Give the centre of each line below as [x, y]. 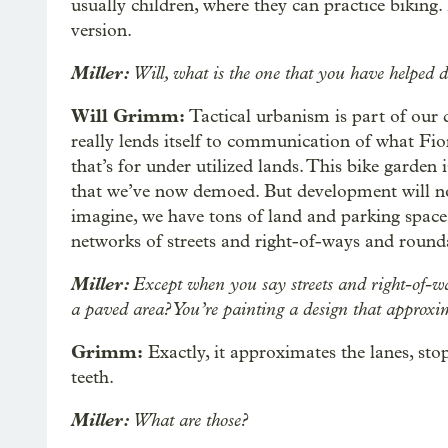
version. [101, 30]
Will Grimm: [130, 116]
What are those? [190, 420]
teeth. [92, 377]
